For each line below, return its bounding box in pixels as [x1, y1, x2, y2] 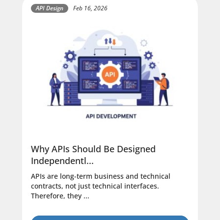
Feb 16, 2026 [73, 4, 108, 13]
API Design [36, 3, 63, 12]
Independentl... [31, 155, 94, 167]
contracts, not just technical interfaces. [31, 181, 159, 191]
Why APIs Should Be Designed [31, 143, 156, 155]
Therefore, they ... [31, 191, 89, 201]
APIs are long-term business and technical [31, 171, 170, 181]
